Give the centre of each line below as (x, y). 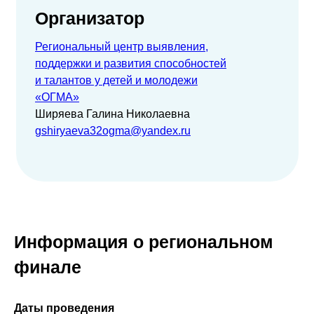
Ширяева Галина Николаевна (112, 114)
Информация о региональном (144, 242)
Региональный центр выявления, (122, 47)
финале (48, 267)
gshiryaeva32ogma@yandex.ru (113, 131)
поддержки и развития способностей (131, 63)
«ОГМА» (57, 97)
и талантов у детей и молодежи (116, 80)
